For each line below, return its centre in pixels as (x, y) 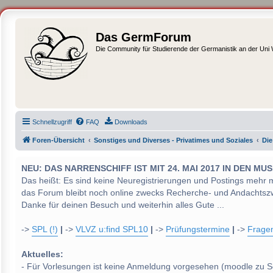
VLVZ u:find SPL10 (112, 229)
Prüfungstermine (198, 229)
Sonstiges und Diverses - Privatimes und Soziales (173, 140)
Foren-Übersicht (58, 140)
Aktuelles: (42, 254)
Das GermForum (144, 37)
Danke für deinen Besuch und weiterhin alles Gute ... (123, 205)
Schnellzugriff (52, 122)
